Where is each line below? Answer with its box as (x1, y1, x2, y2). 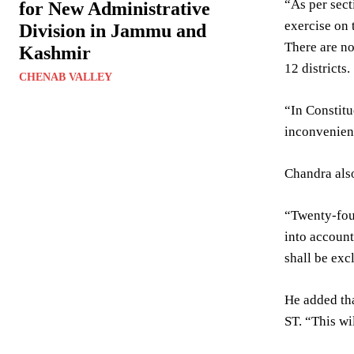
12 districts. (284, 61, 350, 77)
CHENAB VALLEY (19, 71, 112, 84)
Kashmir (19, 43, 91, 64)
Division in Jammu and (19, 21, 206, 42)
